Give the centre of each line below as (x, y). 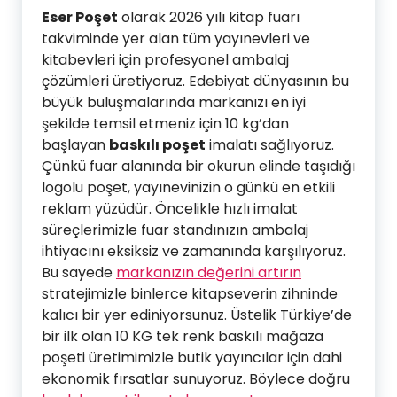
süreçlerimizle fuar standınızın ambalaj (175, 230)
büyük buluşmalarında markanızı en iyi (174, 102)
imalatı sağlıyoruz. (270, 145)
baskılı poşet (157, 145)
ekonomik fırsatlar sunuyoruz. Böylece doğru (196, 379)
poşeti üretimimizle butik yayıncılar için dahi (192, 358)
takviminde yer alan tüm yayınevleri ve (176, 39)
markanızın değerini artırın (209, 272)
